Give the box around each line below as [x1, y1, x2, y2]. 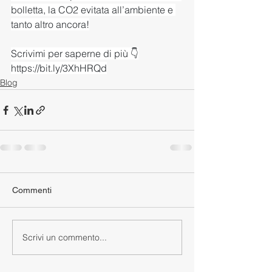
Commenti [12, 185, 52, 195]
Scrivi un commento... [22, 231, 107, 243]
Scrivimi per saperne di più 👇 [11, 47, 138, 59]
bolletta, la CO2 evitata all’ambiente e [11, 4, 175, 16]
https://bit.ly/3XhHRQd [11, 62, 107, 74]
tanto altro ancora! [11, 18, 89, 30]
